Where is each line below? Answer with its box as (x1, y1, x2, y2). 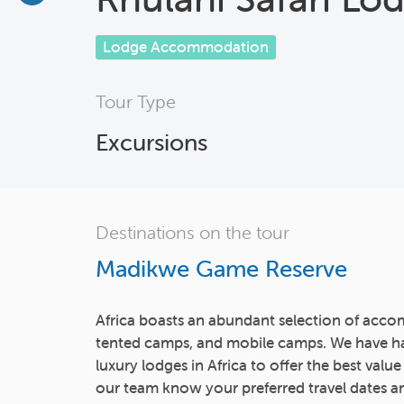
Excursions (96, 128, 207, 157)
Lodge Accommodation (103, 37, 269, 57)
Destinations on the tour (96, 221, 289, 243)
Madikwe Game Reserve (96, 254, 347, 283)
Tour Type (96, 90, 176, 113)
